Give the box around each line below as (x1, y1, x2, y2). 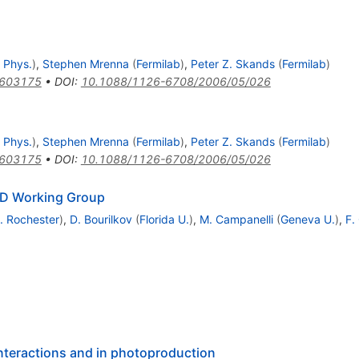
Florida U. (139, 212, 189, 227)
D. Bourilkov (69, 212, 132, 227)
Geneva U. (280, 212, 335, 227)
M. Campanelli (199, 212, 273, 227)
